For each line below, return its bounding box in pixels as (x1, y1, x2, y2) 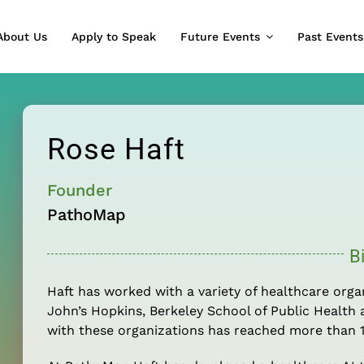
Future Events (180, 29, 260, 43)
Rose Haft (46, 132, 185, 167)
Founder (46, 180, 112, 200)
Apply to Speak (71, 29, 156, 43)
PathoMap (46, 204, 126, 224)
